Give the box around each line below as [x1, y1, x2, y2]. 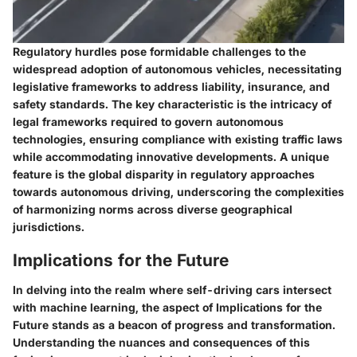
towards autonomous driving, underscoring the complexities [13, 184, 344, 198]
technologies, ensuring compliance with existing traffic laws [13, 131, 343, 146]
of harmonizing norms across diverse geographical [13, 202, 292, 216]
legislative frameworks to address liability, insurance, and [13, 79, 330, 93]
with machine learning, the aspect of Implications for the [13, 300, 322, 315]
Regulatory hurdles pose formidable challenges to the [13, 44, 306, 58]
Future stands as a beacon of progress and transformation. [13, 318, 335, 332]
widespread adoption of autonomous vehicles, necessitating [13, 61, 342, 76]
